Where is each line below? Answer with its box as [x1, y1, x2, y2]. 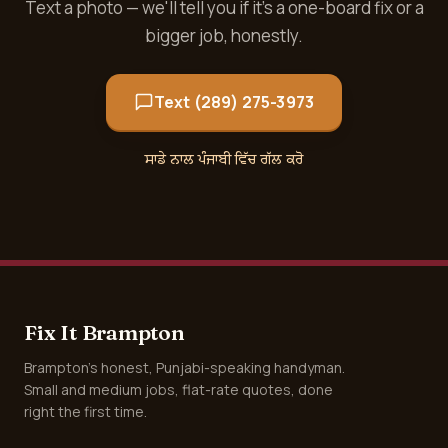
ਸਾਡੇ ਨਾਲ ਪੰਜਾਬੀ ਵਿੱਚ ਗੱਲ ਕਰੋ [145, 149, 303, 170]
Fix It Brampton [24, 319, 185, 345]
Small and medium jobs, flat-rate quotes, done [24, 380, 333, 399]
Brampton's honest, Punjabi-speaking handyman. [24, 358, 345, 377]
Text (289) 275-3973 [153, 91, 315, 113]
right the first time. [24, 402, 147, 421]
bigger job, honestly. [145, 24, 303, 47]
